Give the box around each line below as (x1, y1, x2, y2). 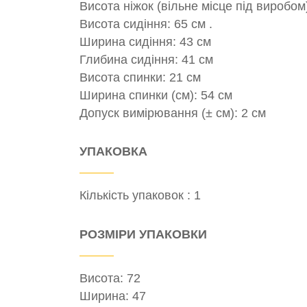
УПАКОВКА (79, 145, 147, 159)
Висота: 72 (79, 271, 140, 285)
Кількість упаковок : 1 (79, 188, 201, 203)
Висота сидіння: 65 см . (79, 16, 212, 31)
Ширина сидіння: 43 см (79, 34, 211, 49)
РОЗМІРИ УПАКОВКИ (79, 227, 207, 241)
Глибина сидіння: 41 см (79, 52, 213, 66)
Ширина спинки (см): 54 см (79, 88, 232, 102)
